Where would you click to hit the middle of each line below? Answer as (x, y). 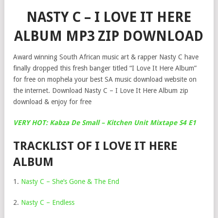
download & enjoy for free (52, 102)
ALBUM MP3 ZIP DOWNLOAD (109, 36)
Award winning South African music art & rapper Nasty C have (106, 57)
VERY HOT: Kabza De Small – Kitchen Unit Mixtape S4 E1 (105, 123)
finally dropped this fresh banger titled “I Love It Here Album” (105, 68)
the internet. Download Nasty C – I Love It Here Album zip (101, 91)
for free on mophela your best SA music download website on (105, 79)
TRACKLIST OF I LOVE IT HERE (95, 146)
